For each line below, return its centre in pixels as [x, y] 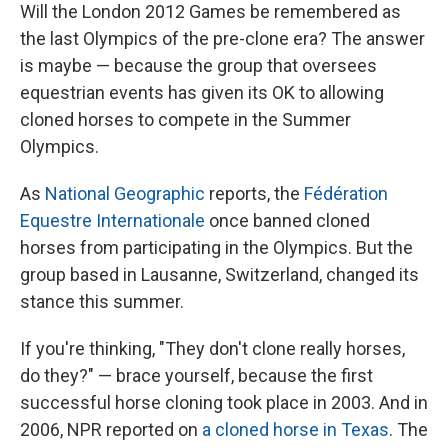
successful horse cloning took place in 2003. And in [224, 403]
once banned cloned [287, 221]
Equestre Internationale [112, 221]
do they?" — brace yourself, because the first [196, 376]
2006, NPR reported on [111, 430]
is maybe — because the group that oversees [198, 66]
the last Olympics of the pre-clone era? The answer [222, 39]
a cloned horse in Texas [295, 430]
